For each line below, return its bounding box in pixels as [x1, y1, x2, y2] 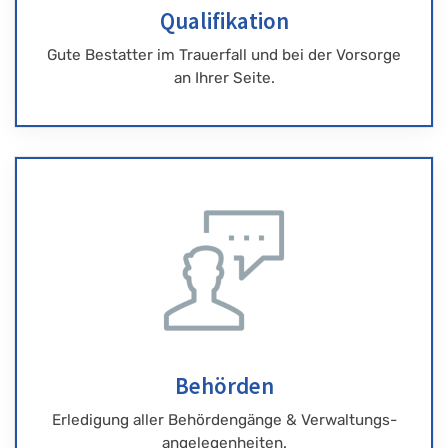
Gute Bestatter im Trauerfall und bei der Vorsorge [47, 45, 401, 64]
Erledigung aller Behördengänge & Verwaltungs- [51, 410, 397, 429]
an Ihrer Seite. [173, 68, 275, 87]
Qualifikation [159, 5, 289, 35]
